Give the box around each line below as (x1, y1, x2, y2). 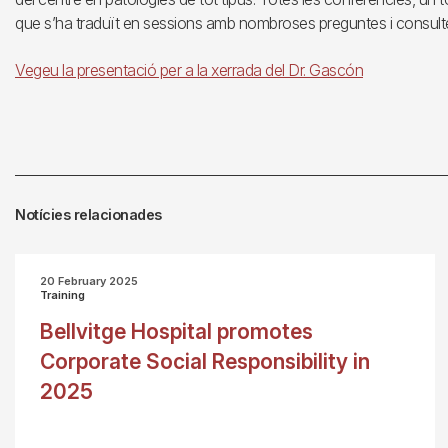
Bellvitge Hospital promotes (40, 319, 313, 344)
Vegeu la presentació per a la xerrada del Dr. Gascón (15, 60, 363, 80)
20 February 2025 (40, 274, 138, 288)
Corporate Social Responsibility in (40, 349, 370, 374)
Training (40, 288, 85, 302)
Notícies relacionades (15, 206, 162, 223)
